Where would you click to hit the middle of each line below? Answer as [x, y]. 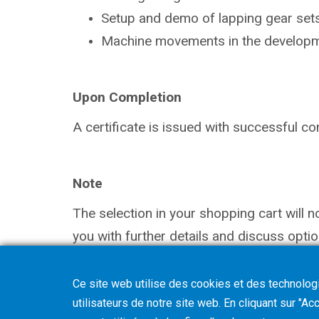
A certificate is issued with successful [187, 127]
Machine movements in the [183, 41]
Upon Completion [127, 97]
